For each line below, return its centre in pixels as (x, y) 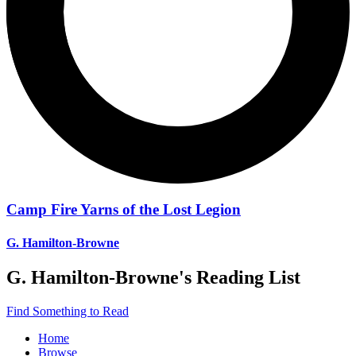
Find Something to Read (68, 311)
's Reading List (240, 277)
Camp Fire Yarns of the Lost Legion (124, 210)
